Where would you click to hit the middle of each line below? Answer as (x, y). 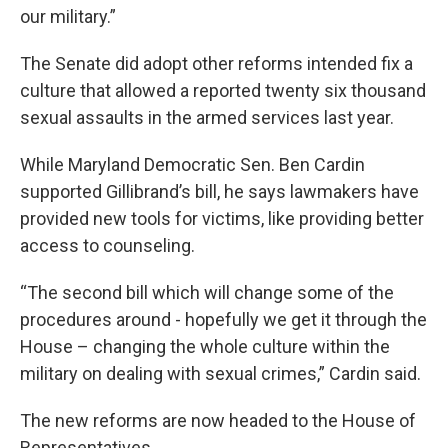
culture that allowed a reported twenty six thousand (223, 91)
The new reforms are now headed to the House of (218, 421)
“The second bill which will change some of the (207, 293)
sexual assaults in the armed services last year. (207, 118)
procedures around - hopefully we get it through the (223, 320)
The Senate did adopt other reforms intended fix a (216, 64)
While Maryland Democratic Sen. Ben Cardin (192, 165)
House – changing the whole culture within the (205, 347)
